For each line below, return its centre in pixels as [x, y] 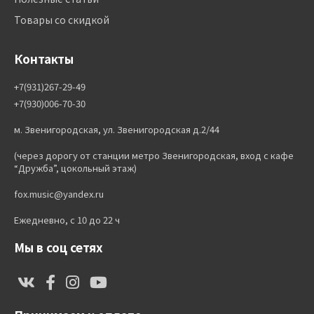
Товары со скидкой [62, 20]
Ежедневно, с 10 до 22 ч [67, 220]
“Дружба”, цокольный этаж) [75, 168]
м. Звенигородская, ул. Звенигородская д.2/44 [117, 129]
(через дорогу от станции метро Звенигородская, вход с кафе [154, 155]
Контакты [44, 59]
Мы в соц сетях [59, 247]
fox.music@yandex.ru [59, 194]
